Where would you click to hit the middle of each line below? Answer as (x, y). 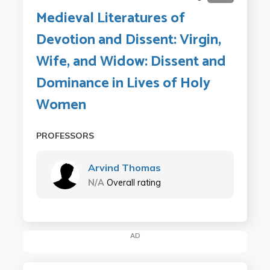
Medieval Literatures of (110, 18)
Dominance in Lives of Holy (123, 83)
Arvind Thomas (124, 168)
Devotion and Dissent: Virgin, (128, 40)
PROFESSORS (65, 136)
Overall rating (133, 183)
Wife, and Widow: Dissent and (131, 62)
